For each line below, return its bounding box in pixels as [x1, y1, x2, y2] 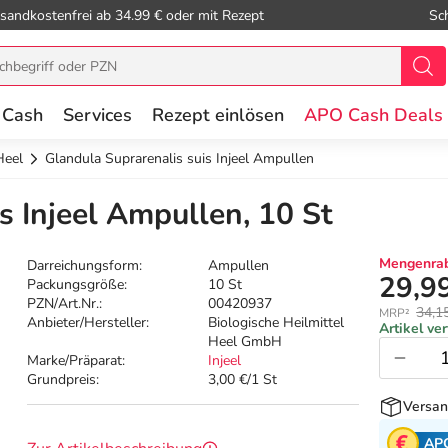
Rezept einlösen [152, 103, 284, 127]
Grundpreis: [27, 370, 100, 390]
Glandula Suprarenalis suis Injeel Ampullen [45, 149, 314, 168]
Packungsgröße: [27, 275, 128, 295]
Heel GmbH [208, 332, 283, 352]
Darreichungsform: [27, 256, 143, 276]
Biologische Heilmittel [208, 313, 345, 333]
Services [63, 103, 132, 127]
